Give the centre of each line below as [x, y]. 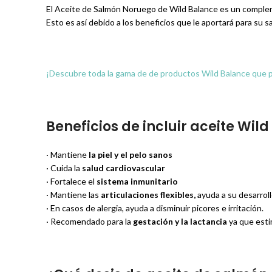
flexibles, [178, 195]
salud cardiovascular [124, 168]
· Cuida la [64, 168]
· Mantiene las [73, 195]
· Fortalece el [70, 181]
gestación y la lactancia [180, 221]
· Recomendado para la [90, 221]
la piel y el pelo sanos [131, 155]
